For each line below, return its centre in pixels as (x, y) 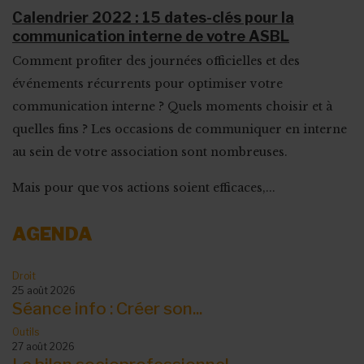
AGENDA (52, 234)
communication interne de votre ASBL (151, 36)
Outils (26, 332)
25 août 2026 (44, 290)
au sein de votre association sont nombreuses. (150, 152)
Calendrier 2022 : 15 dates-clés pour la (153, 17)
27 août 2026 (43, 347)
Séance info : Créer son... (107, 308)
